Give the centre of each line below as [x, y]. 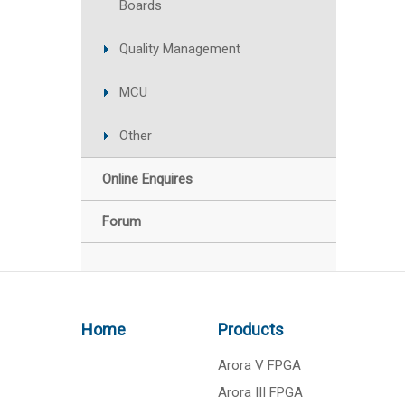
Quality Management [180, 49]
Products [251, 330]
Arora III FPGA [261, 392]
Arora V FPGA [260, 365]
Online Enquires [147, 179]
